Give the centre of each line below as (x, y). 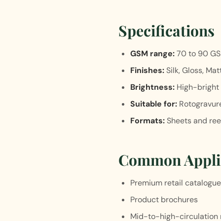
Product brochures (164, 200)
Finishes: (147, 70)
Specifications (166, 31)
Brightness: (152, 87)
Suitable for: (154, 104)
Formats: (147, 121)
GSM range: (152, 54)
